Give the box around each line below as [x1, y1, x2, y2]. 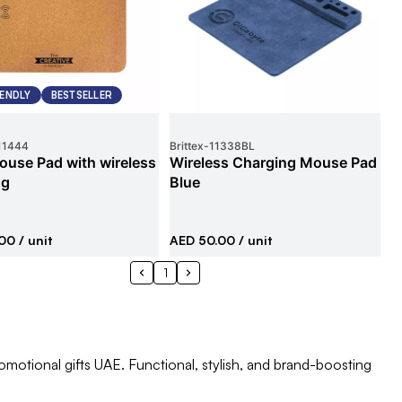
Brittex [170, 139, 205, 153]
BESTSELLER [50, 89, 112, 101]
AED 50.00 [170, 232, 236, 248]
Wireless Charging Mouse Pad [170, 153, 378, 171]
